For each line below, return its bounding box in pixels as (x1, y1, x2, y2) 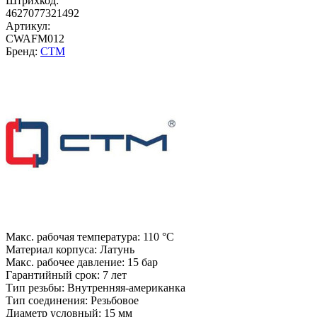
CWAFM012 (6, 32, 64, 45)
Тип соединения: (6, 294, 88, 306)
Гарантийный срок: (6, 268, 100, 281)
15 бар (127, 255, 158, 268)
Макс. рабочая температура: (6, 230, 140, 243)
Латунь (100, 243, 134, 255)
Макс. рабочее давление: (6, 255, 125, 268)
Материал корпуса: (6, 243, 97, 255)
